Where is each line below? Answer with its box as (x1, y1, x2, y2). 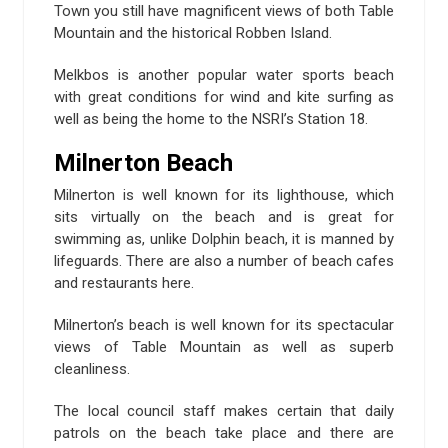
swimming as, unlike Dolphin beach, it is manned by (54, 229, 394, 248)
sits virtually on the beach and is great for (54, 207, 394, 226)
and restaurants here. (54, 273, 194, 292)
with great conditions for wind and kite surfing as (54, 87, 394, 106)
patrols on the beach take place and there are (54, 423, 394, 442)
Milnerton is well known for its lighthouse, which (54, 185, 394, 204)
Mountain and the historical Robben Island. (54, 23, 332, 42)
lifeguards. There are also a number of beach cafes (54, 251, 394, 270)
